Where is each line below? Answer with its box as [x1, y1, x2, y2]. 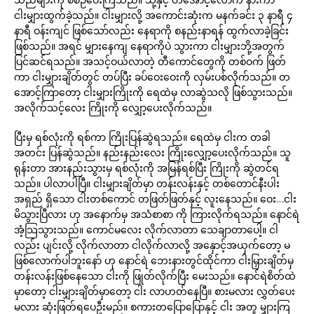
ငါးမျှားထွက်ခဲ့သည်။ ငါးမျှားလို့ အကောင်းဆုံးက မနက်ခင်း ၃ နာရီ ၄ [14, 8, 293, 22]
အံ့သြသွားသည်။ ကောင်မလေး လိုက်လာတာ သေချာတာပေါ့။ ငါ [14, 223, 278, 236]
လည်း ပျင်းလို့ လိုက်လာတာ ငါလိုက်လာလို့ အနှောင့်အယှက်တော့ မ [14, 238, 290, 252]
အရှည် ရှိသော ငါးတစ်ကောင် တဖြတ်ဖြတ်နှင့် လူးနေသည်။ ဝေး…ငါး [14, 192, 296, 205]
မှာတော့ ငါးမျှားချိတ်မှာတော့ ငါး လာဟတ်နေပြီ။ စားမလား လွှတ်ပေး [14, 285, 295, 298]
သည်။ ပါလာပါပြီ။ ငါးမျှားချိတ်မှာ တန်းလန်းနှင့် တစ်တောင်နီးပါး [14, 177, 280, 190]
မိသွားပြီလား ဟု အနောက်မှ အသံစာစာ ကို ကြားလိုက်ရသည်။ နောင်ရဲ [14, 207, 299, 221]
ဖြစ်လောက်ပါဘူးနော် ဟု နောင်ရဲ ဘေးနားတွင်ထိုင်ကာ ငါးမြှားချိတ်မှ [14, 254, 294, 267]
